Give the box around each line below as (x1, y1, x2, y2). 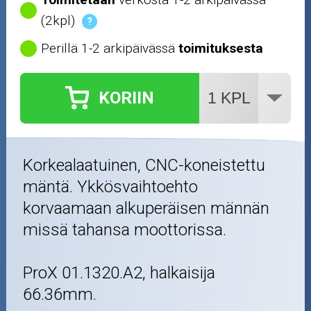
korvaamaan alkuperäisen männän (23, 198, 270, 218)
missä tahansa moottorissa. (23, 219, 227, 239)
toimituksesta (178, 40, 264, 56)
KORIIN (99, 88, 155, 108)
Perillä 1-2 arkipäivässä (41, 40, 179, 56)
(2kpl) (41, 12, 76, 28)
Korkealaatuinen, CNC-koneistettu (23, 155, 266, 175)
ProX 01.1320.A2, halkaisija (23, 262, 216, 283)
